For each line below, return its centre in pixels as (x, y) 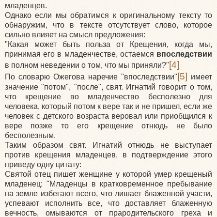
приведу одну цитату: (43, 164)
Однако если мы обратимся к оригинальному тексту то (108, 15)
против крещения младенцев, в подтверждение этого (108, 155)
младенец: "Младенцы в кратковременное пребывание (108, 184)
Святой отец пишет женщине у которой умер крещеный (108, 174)
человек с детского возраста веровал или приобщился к (108, 116)
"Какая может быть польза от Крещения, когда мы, (108, 44)
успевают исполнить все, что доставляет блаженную (108, 203)
